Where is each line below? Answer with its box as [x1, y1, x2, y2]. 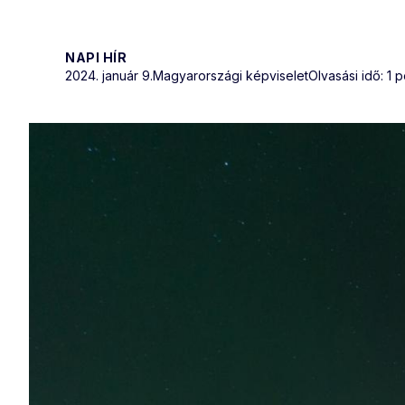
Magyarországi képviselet [153, 67, 308, 83]
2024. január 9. [65, 67, 153, 83]
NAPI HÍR [65, 49, 127, 65]
